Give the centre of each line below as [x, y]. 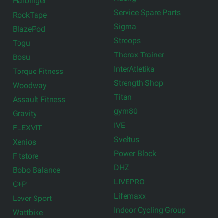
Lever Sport [32, 198]
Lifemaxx [130, 196]
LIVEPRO [129, 182]
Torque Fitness [38, 71]
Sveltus [127, 139]
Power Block [135, 153]
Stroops [127, 40]
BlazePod [29, 29]
